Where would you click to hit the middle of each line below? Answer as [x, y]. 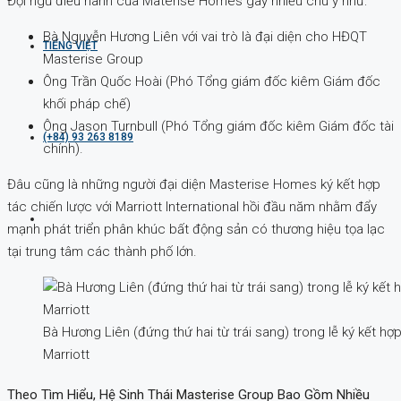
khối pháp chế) [87, 103]
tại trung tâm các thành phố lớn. [102, 251]
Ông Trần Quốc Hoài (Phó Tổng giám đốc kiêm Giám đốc [212, 81]
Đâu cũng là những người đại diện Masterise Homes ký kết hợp [194, 184]
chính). [63, 148]
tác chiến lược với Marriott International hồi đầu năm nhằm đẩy [192, 206]
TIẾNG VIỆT [70, 46]
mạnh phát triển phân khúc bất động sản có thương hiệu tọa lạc [196, 229]
